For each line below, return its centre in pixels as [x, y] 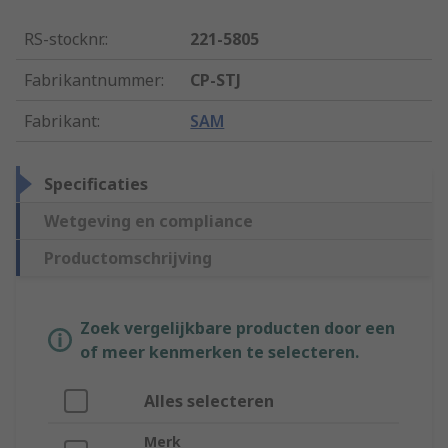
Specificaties [96, 184]
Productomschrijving [128, 258]
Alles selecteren [209, 401]
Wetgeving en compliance [148, 221]
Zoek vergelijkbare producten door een [237, 328]
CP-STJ [216, 80]
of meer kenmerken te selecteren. [219, 352]
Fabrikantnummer [92, 80]
